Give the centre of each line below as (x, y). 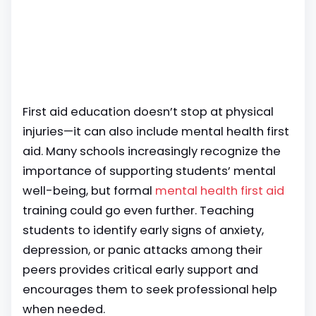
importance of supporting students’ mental (149, 171)
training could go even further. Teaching (138, 211)
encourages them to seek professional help (150, 290)
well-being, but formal (89, 191)
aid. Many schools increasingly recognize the (152, 151)
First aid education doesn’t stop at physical (148, 112)
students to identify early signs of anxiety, (143, 230)
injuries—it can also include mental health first (156, 132)
